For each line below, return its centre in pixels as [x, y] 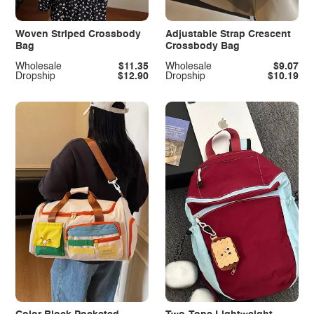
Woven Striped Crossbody [78, 34]
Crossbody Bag [202, 46]
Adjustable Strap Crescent [228, 34]
